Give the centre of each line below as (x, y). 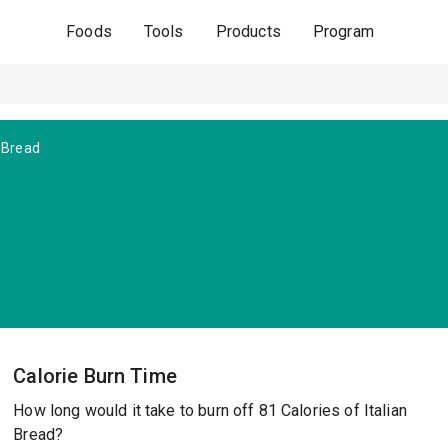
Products (248, 31)
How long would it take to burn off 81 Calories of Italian (210, 410)
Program (343, 31)
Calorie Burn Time (95, 376)
